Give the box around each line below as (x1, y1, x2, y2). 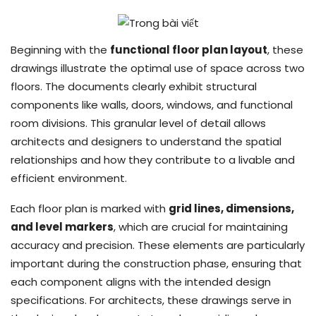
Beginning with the (11, 42, 110, 57)
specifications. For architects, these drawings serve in (11, 292, 291, 308)
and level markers (11, 219, 114, 234)
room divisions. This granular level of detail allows (11, 115, 266, 130)
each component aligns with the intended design (11, 274, 271, 289)
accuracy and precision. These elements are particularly (11, 237, 305, 253)
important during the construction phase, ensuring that (11, 255, 302, 271)
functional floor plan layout (110, 42, 267, 57)
